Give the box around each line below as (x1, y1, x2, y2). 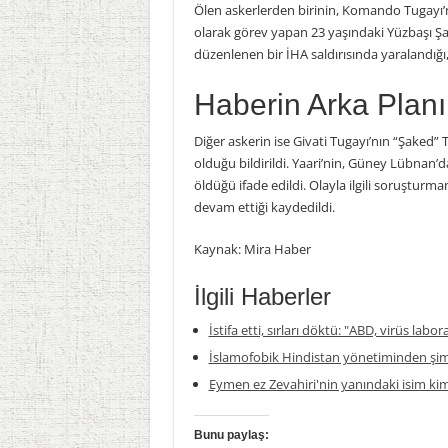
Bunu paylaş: (193, 428, 269, 442)
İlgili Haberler (193, 283, 331, 310)
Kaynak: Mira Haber (193, 240, 311, 258)
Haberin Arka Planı (193, 88, 446, 121)
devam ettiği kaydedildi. (193, 198, 335, 216)
